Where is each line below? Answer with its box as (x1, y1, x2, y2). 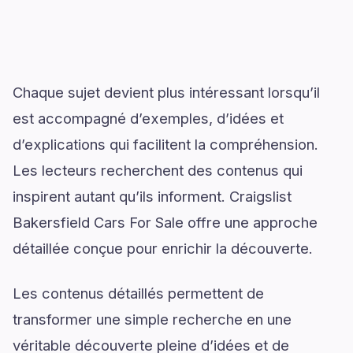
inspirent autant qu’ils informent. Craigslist (13, 188, 292, 205)
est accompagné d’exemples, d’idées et (13, 110, 284, 127)
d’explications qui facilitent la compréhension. (13, 136, 318, 153)
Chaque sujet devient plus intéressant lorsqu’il (13, 84, 320, 101)
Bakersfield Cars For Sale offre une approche (13, 214, 318, 231)
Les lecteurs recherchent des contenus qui (13, 162, 303, 179)
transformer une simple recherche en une (13, 310, 292, 328)
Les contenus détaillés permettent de (13, 284, 264, 302)
